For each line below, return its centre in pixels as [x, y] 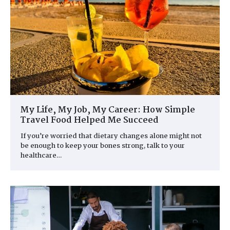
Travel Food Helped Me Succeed [90, 120]
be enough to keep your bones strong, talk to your [103, 145]
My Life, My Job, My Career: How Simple [108, 110]
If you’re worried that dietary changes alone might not [111, 136]
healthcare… [41, 155]
